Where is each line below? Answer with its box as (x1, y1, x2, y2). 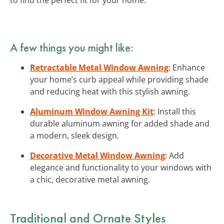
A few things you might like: (10, 39, 133, 55)
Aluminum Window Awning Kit (30, 105, 153, 117)
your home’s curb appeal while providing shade (30, 73, 208, 85)
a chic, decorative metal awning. (30, 173, 150, 185)
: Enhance (168, 61, 205, 73)
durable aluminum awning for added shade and (30, 117, 209, 129)
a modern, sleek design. (30, 129, 119, 141)
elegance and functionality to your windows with (30, 161, 211, 173)
